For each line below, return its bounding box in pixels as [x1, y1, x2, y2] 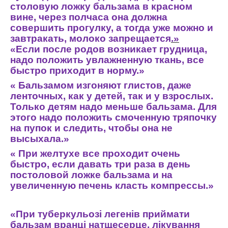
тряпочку [173, 112, 217, 123]
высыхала [10, 133, 61, 144]
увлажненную [86, 54, 152, 65]
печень [78, 180, 112, 191]
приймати [142, 209, 190, 219]
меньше [105, 101, 144, 112]
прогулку [67, 22, 111, 33]
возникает [107, 44, 157, 54]
